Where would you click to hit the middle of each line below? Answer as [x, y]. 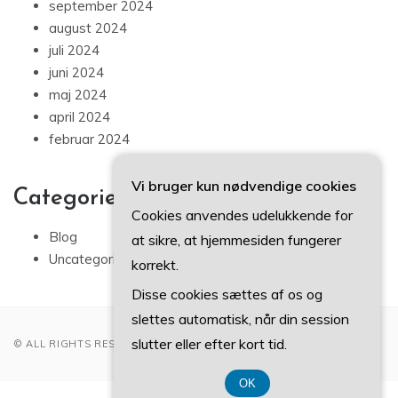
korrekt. [155, 265]
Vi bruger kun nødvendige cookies [244, 186]
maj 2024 [78, 95]
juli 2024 [74, 51]
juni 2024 [76, 73]
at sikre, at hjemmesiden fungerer [236, 240]
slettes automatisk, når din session [240, 319]
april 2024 [80, 117]
